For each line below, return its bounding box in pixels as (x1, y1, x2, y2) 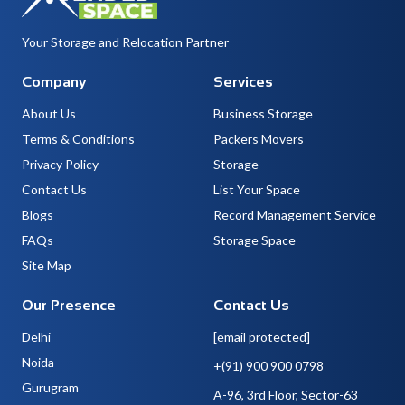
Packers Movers (213, 130, 304, 146)
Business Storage (213, 105, 313, 121)
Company (22, 73, 86, 89)
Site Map (22, 257, 71, 273)
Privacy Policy (22, 155, 99, 172)
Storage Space (213, 231, 296, 248)
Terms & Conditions (22, 130, 135, 146)
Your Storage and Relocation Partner (22, 33, 229, 50)
